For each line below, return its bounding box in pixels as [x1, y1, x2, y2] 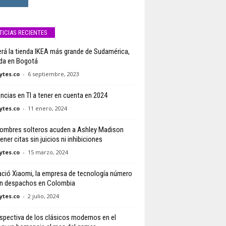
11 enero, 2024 [27, 104, 67, 112]
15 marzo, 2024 [27, 148, 68, 156]
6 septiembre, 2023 [27, 70, 79, 78]
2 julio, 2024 [27, 192, 59, 200]
